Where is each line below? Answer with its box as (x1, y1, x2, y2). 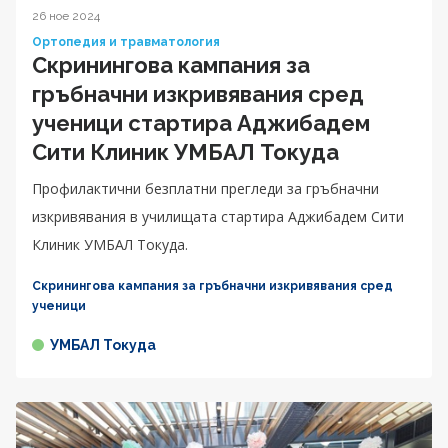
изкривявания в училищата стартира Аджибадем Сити (32, 207, 404, 227)
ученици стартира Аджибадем (32, 110, 370, 137)
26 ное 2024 (32, 9, 100, 24)
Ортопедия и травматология (32, 35, 220, 50)
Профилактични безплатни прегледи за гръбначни (32, 179, 379, 199)
